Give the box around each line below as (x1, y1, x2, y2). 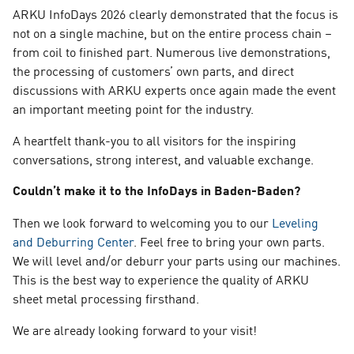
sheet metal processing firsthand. (13, 288, 199, 307)
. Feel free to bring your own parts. (134, 232, 325, 250)
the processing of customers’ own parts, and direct (13, 61, 294, 79)
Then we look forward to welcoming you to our (13, 213, 272, 231)
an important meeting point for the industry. (13, 99, 254, 117)
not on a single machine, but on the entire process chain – (13, 23, 332, 41)
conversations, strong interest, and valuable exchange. (13, 149, 314, 168)
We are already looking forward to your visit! (13, 320, 257, 338)
